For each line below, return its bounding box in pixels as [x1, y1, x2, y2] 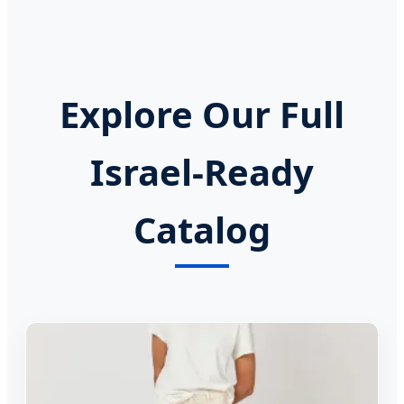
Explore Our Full [60, 89, 344, 140]
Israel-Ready [90, 147, 314, 197]
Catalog [133, 205, 271, 255]
